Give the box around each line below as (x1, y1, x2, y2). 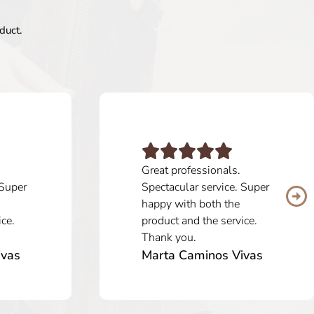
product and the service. (142, 212, 257, 228)
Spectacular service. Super (142, 179, 269, 195)
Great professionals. (142, 162, 240, 178)
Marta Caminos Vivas (142, 246, 263, 264)
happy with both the (142, 196, 240, 212)
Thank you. (142, 229, 196, 245)
